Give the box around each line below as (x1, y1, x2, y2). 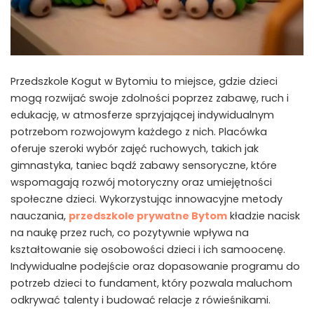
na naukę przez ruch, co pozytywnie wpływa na (11, 225, 249, 240)
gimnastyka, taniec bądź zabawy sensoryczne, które (11, 158, 277, 172)
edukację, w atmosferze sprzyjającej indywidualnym (11, 107, 274, 122)
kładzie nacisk (227, 208, 300, 223)
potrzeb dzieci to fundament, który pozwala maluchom (11, 275, 292, 290)
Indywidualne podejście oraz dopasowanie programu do (11, 259, 300, 273)
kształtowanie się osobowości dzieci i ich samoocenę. (11, 242, 285, 257)
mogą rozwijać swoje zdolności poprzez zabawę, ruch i (11, 90, 289, 105)
